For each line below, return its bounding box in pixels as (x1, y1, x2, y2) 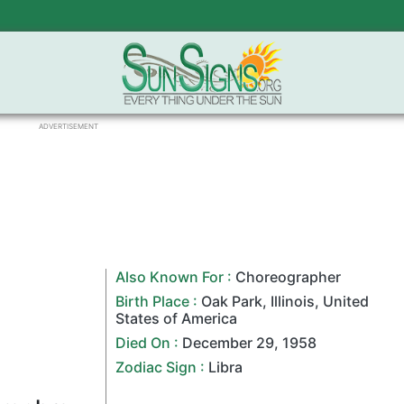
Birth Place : (115, 292, 202, 310)
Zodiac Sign (115, 358, 197, 376)
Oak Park (201, 292, 263, 310)
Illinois (271, 292, 316, 310)
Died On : (115, 334, 183, 352)
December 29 (182, 334, 275, 352)
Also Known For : (115, 268, 236, 286)
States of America (115, 309, 238, 327)
